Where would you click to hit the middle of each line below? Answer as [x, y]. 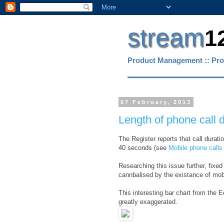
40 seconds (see [143, 147]
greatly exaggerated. [148, 201]
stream [166, 37]
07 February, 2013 [156, 102]
